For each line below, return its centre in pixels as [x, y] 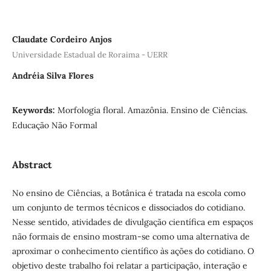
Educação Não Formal [54, 125]
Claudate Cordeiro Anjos [62, 39]
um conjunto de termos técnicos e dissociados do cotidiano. [128, 207]
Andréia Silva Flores [53, 75]
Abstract [32, 164]
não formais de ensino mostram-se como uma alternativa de [131, 236]
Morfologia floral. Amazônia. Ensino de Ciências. [152, 110]
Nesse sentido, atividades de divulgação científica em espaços [132, 222]
